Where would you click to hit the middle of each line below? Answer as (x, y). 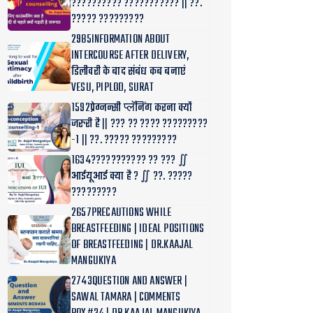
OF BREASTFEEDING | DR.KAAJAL (132, 245)
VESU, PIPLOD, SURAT (112, 88)
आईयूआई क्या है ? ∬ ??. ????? (132, 177)
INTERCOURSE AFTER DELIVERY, (130, 56)
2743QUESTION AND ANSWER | (129, 282)
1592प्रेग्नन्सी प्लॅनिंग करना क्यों (132, 108)
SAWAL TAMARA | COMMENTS (126, 298)
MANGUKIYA (94, 261)
